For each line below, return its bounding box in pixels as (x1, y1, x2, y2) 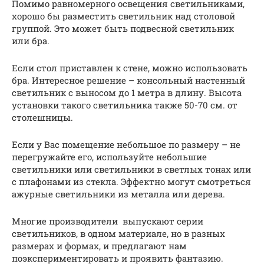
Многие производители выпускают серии (12, 214, 203, 227)
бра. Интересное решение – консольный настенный (12, 74, 245, 86)
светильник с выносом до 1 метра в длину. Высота (12, 86, 242, 98)
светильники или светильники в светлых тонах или (12, 163, 251, 175)
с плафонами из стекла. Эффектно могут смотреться (12, 175, 251, 187)
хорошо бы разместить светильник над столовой (12, 9, 235, 22)
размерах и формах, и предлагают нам (12, 239, 187, 252)
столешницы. (12, 111, 73, 123)
